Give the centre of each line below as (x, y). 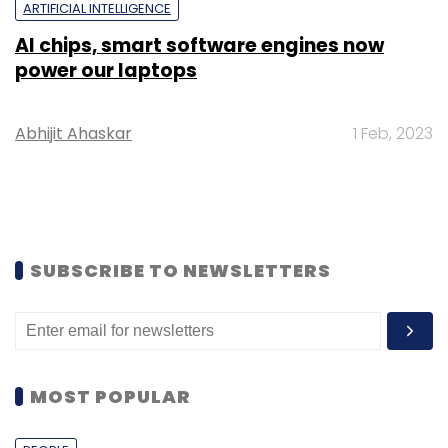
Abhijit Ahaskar (73, 133)
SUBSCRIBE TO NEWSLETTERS (180, 270)
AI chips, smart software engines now (199, 45)
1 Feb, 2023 (393, 133)
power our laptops (106, 70)
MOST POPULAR (110, 396)
